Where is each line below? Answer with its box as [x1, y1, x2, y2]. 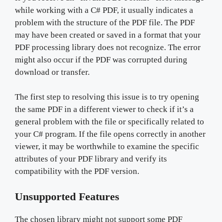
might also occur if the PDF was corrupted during [15, 55, 187, 64]
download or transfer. [15, 67, 90, 77]
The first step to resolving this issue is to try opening [15, 92, 199, 102]
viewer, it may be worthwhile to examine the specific [15, 142, 199, 151]
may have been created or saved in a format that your [15, 30, 201, 40]
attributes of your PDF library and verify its [15, 154, 167, 164]
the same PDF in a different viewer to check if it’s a [15, 105, 194, 114]
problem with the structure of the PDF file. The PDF [15, 17, 195, 27]
